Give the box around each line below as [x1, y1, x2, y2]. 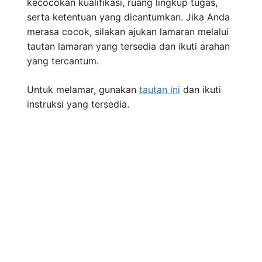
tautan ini [139, 84, 180, 96]
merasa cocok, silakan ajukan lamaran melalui [27, 26, 229, 38]
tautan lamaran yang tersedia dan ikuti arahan [27, 40, 230, 53]
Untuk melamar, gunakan [27, 84, 139, 96]
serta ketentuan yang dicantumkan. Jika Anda [27, 11, 230, 23]
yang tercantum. [27, 55, 99, 67]
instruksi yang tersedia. [27, 98, 129, 111]
